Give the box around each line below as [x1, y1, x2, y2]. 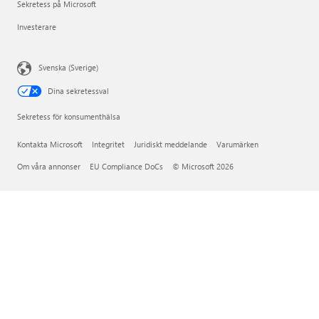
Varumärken [216, 139, 258, 150]
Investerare [17, 21, 56, 32]
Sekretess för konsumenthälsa [17, 111, 120, 122]
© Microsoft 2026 [172, 161, 234, 172]
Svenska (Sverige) [38, 61, 98, 73]
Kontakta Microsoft [17, 139, 83, 150]
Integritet [92, 139, 125, 150]
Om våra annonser [17, 161, 80, 172]
